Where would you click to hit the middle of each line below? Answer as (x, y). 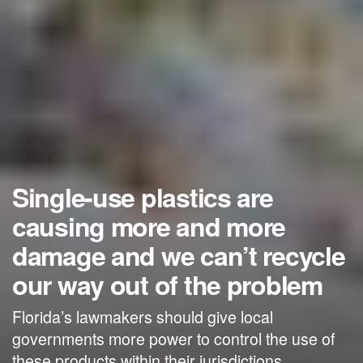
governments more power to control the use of (173, 338)
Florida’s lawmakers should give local (143, 316)
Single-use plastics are (143, 197)
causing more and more (149, 226)
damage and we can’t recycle (179, 256)
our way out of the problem (167, 285)
